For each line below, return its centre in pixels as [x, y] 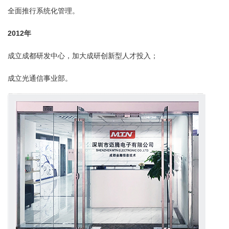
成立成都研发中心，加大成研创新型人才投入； [83, 56]
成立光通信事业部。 [40, 78]
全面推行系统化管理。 [43, 11]
